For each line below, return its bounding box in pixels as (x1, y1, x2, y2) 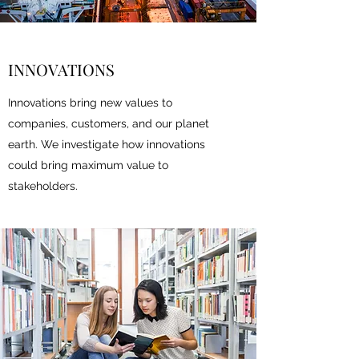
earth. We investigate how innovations (8, 138, 205, 151)
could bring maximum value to (8, 159, 168, 171)
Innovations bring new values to (8, 96, 172, 109)
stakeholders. (8, 179, 78, 192)
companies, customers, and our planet (8, 117, 209, 130)
